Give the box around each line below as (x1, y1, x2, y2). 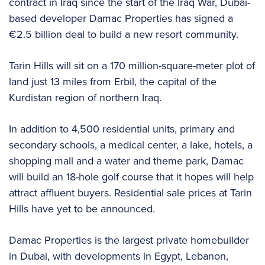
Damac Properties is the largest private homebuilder (9, 232, 249, 248)
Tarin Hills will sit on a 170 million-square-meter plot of (9, 57, 255, 73)
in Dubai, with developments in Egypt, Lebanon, (9, 248, 228, 264)
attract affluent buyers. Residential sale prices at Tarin (9, 185, 252, 201)
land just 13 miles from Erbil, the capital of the (9, 73, 216, 89)
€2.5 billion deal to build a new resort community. (9, 26, 238, 42)
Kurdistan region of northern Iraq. (9, 89, 161, 105)
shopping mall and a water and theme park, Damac (9, 153, 244, 169)
